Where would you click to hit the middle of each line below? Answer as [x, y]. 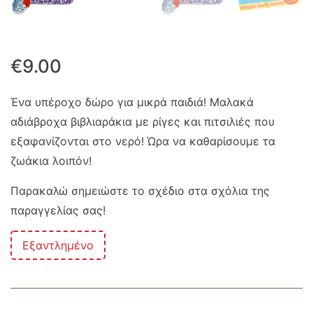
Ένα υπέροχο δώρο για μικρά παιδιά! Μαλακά [132, 102]
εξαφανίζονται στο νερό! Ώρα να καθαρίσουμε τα [143, 141]
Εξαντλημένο [58, 245]
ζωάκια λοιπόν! [51, 161]
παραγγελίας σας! [58, 210]
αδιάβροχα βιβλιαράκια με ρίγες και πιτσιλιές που [143, 122]
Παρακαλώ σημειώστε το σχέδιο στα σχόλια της [140, 191]
